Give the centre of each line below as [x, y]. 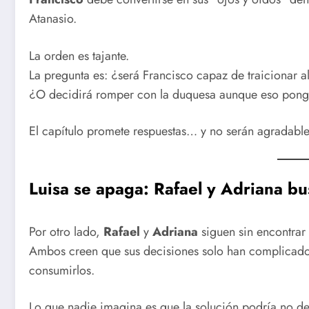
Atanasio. [53, 18]
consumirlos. [62, 270]
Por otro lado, [66, 231]
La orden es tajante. [79, 56]
